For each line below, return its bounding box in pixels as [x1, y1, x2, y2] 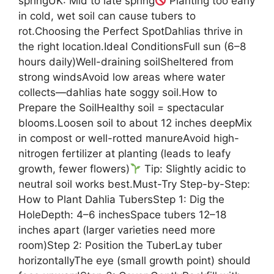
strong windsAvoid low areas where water [18, 71, 225, 84]
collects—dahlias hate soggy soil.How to [18, 86, 217, 99]
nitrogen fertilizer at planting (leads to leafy [18, 147, 231, 160]
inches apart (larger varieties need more [18, 224, 215, 237]
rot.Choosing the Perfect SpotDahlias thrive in [18, 25, 243, 38]
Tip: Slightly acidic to [141, 163, 246, 176]
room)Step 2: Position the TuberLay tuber [18, 239, 222, 252]
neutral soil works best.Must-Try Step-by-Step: [18, 178, 250, 191]
